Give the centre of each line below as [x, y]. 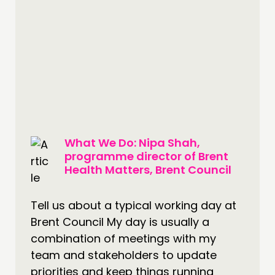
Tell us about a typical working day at [134, 205]
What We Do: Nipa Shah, [132, 143]
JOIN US [46, 38]
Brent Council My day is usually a [120, 222]
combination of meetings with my [123, 238]
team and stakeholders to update [124, 255]
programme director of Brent [146, 156]
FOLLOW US [63, 92]
